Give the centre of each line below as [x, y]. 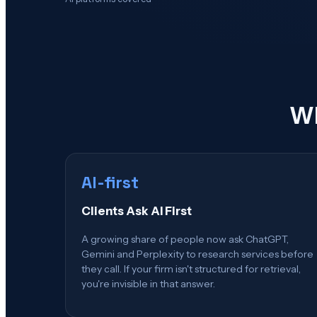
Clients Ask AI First [137, 211]
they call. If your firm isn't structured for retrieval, [191, 269]
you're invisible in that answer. [148, 283]
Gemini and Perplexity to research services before [197, 254]
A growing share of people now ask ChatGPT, [185, 239]
